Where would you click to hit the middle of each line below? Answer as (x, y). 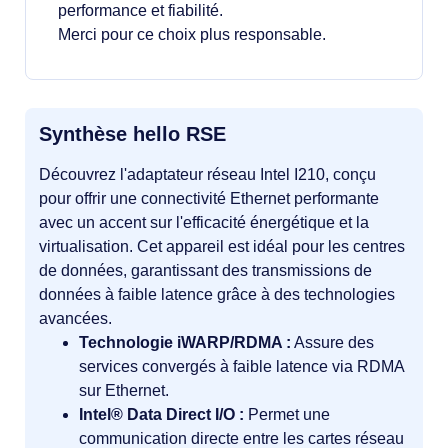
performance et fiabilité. (140, 10)
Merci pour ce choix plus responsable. (192, 34)
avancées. (75, 318)
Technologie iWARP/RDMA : (185, 342)
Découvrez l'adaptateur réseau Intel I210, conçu (207, 174)
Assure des (332, 342)
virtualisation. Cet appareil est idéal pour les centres (222, 246)
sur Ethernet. (124, 390)
